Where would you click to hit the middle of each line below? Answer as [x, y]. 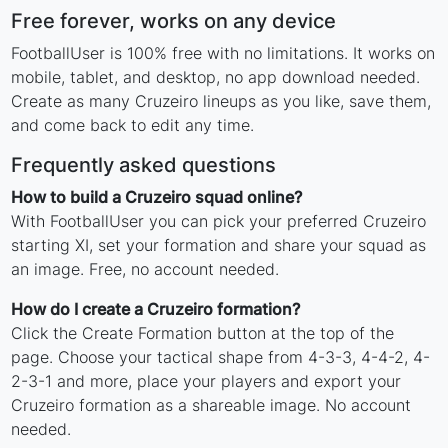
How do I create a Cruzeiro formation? [156, 309]
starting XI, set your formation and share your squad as [219, 245]
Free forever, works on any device [174, 21]
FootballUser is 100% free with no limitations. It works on [223, 53]
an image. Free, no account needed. [145, 269]
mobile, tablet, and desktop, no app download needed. [216, 77]
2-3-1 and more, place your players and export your [206, 381]
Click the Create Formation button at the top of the [203, 333]
